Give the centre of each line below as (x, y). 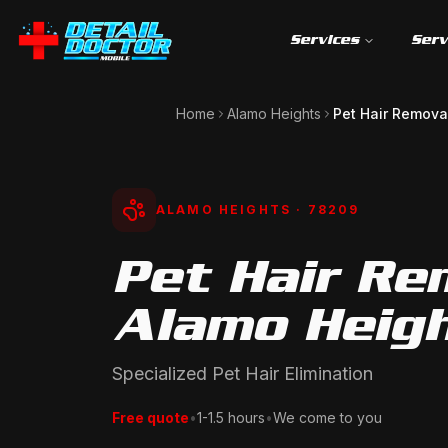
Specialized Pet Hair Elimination (242, 373)
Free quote (150, 417)
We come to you (327, 417)
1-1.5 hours (231, 417)
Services (325, 39)
